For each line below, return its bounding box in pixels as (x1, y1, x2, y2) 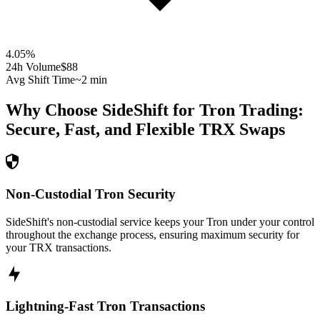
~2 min (75, 74, 107, 86)
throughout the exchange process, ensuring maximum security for (6, 228, 299, 241)
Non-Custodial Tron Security (6, 186, 176, 201)
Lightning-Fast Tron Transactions (6, 299, 205, 314)
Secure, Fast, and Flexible (6, 120, 195, 139)
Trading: (235, 101, 304, 120)
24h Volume (6, 61, 61, 74)
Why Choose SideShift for (6, 101, 199, 120)
